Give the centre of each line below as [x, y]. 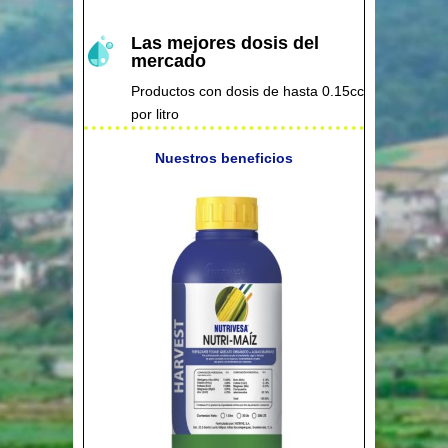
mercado [168, 60]
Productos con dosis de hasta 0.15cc [247, 90]
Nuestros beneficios [223, 157]
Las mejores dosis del [224, 42]
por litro [154, 113]
